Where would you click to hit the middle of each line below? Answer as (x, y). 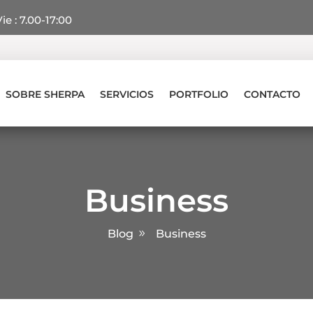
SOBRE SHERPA (45, 94)
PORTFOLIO (198, 94)
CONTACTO (272, 94)
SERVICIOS (126, 94)
